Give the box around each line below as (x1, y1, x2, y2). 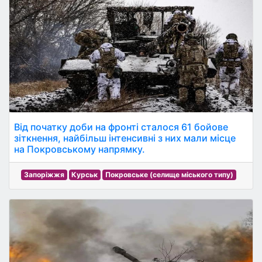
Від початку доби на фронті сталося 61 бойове (14, 121, 228, 133)
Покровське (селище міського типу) (105, 170, 233, 179)
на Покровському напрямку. (14, 143, 145, 155)
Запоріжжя (23, 170, 64, 179)
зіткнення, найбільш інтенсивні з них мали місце (14, 132, 236, 144)
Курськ (71, 170, 98, 179)
